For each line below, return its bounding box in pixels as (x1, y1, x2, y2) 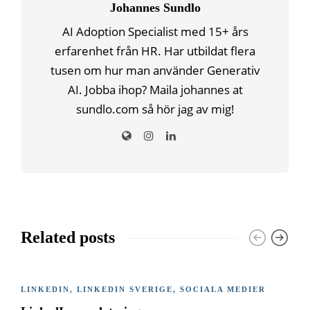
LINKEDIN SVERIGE (77, 285, 173, 294)
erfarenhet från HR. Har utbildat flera (55, 43, 255, 60)
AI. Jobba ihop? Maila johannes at (67, 82, 243, 98)
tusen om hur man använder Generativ (50, 62, 260, 79)
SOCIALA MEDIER (180, 285, 266, 294)
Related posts (21, 228, 115, 247)
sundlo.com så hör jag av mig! (75, 101, 235, 118)
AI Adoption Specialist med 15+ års (62, 24, 248, 40)
